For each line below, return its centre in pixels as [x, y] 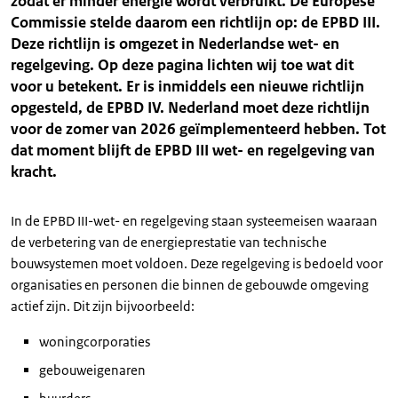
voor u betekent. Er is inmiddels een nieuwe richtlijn [187, 86]
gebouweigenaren [92, 370]
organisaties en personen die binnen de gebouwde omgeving [190, 285]
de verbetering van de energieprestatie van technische [169, 242]
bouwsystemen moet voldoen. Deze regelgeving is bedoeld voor [197, 263]
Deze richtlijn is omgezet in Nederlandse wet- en [175, 44]
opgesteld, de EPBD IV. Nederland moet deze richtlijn [190, 107]
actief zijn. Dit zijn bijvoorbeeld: [103, 306]
